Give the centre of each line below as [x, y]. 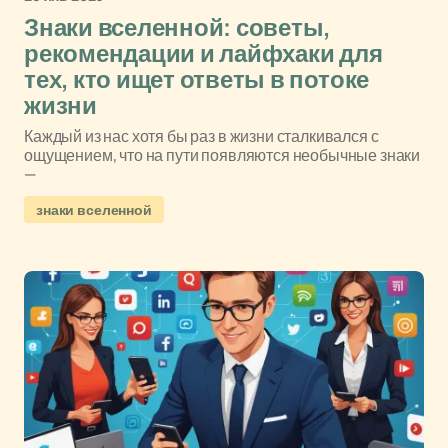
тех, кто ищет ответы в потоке [197, 80]
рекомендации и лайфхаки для [203, 54]
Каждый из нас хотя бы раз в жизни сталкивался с [201, 136]
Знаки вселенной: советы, [177, 28]
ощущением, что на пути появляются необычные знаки [222, 155]
